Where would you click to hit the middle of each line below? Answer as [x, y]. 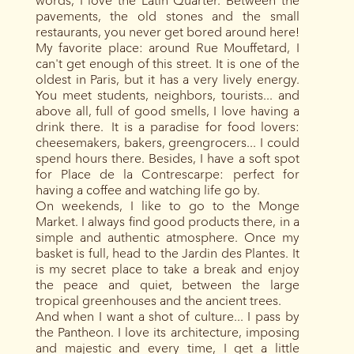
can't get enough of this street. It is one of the [167, 63]
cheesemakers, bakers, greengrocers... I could [167, 142]
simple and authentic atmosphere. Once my [167, 237]
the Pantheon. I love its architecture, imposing [167, 332]
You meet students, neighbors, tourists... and [167, 95]
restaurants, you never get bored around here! [167, 32]
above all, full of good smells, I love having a [167, 111]
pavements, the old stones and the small [167, 16]
